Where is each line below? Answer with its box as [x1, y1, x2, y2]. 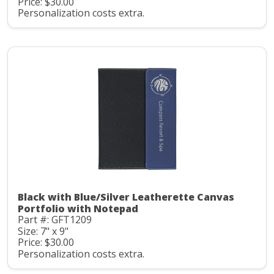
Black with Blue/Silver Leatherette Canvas [18, 190, 234, 204]
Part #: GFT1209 [18, 213, 92, 227]
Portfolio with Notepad [18, 202, 138, 216]
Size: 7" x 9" [18, 224, 68, 238]
